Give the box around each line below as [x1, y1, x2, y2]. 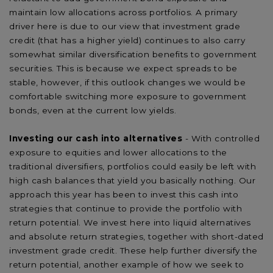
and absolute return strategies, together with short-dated [9, 231, 264, 241]
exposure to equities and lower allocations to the [9, 147, 227, 157]
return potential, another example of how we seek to [9, 259, 244, 269]
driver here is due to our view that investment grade [9, 21, 240, 31]
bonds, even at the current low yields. [9, 105, 176, 115]
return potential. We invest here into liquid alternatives [9, 217, 251, 227]
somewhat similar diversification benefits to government [9, 49, 257, 59]
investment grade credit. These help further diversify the [9, 245, 258, 255]
